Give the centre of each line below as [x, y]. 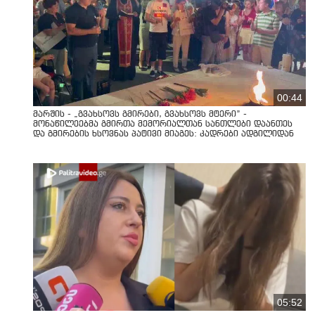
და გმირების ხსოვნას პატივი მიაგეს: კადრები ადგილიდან [163, 134]
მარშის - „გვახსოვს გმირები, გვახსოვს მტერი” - [140, 114]
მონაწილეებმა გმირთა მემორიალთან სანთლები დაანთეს [163, 124]
